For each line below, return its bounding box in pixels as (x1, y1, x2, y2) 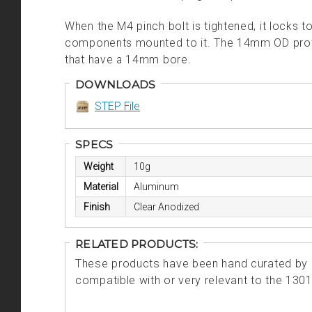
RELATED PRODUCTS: (75, 237, 198, 251)
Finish (83, 201, 110, 213)
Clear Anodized (133, 201, 199, 213)
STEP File (95, 99, 140, 113)
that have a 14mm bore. (65, 52, 192, 66)
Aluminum (133, 181, 179, 193)
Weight (83, 161, 114, 173)
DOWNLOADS (75, 77, 156, 91)
